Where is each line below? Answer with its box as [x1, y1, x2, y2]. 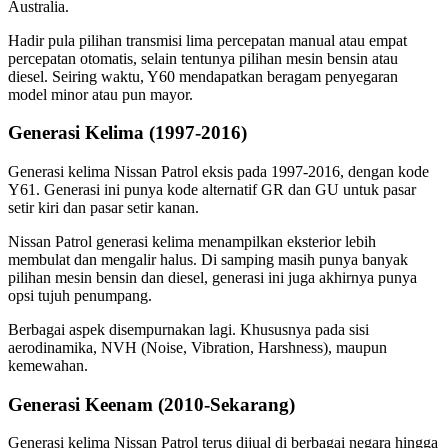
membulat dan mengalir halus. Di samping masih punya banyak [8, 251, 408, 269]
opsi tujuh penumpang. [8, 287, 152, 305]
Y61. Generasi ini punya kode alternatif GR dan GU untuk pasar [8, 181, 416, 199]
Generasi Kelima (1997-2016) [8, 122, 247, 144]
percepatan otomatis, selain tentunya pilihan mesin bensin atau [8, 49, 398, 67]
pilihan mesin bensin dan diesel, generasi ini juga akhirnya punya [8, 269, 417, 287]
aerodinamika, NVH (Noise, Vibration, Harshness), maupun [8, 339, 387, 357]
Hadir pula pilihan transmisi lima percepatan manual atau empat [8, 31, 407, 49]
